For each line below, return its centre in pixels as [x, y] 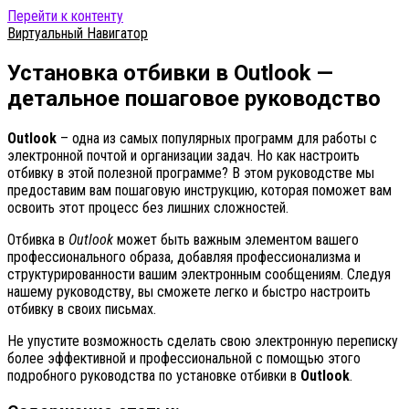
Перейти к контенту [65, 16]
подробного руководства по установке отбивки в [154, 375]
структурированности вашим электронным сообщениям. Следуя [199, 274]
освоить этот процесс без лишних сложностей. [148, 207]
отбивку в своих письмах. [82, 309]
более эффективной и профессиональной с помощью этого [184, 358]
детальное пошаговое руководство [194, 98]
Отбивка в [38, 239]
